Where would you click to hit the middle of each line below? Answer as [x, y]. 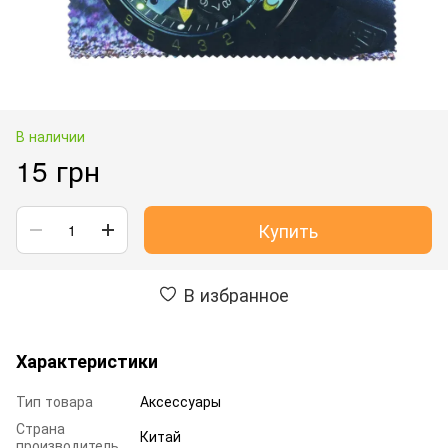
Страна [40, 427]
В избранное [236, 293]
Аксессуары [180, 400]
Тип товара [54, 400]
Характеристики [87, 360]
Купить [288, 229]
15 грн [58, 169]
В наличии [50, 135]
